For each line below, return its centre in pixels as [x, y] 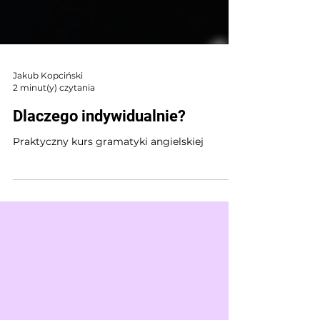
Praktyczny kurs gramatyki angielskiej [108, 193]
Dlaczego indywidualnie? [99, 167]
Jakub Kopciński [48, 127]
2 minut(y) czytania [54, 139]
